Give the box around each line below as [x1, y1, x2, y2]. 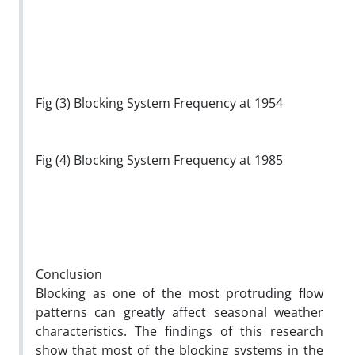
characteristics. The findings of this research [36, 322, 323, 340]
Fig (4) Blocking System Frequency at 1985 [36, 151, 283, 169]
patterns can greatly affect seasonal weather [36, 303, 323, 321]
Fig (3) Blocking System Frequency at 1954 [36, 94, 283, 112]
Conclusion [36, 265, 105, 283]
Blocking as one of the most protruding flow [36, 284, 323, 302]
